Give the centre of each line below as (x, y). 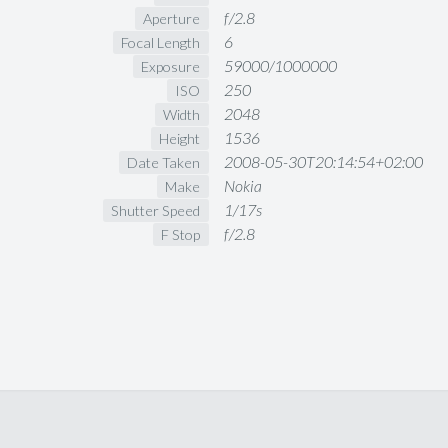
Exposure (171, 66)
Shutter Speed (156, 210)
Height (180, 138)
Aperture (172, 18)
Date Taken (164, 162)
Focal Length (161, 42)
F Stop (181, 234)
